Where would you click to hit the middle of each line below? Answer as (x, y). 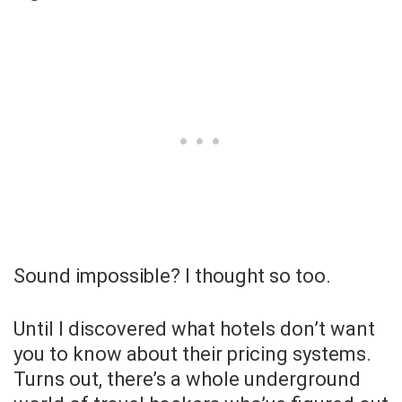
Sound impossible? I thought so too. (172, 276)
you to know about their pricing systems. (192, 354)
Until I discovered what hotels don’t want (194, 329)
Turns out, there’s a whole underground (187, 380)
